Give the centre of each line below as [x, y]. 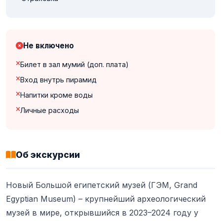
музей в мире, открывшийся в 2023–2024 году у [102, 212]
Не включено [49, 45]
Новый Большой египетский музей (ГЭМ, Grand [102, 185]
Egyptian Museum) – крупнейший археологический [106, 199]
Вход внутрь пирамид [58, 79]
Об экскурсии [48, 154]
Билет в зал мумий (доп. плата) [74, 64]
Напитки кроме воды [56, 95]
